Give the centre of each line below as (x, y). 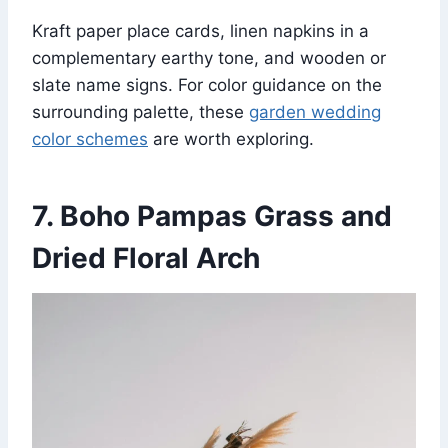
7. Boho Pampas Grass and (212, 216)
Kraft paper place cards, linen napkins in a (200, 31)
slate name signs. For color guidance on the (207, 85)
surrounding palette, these (140, 112)
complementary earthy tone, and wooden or (209, 58)
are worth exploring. (231, 139)
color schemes (90, 139)
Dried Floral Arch (146, 258)
